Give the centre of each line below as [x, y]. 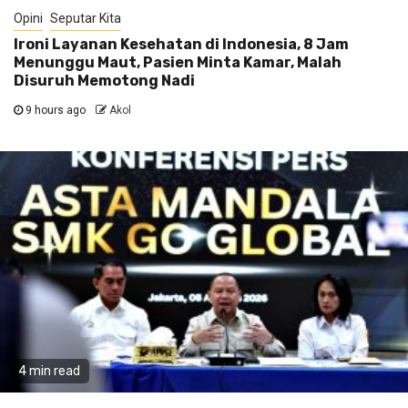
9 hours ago [56, 111]
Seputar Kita [86, 19]
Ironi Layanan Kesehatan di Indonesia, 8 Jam [181, 45]
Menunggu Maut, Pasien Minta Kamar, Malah [178, 63]
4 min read [49, 372]
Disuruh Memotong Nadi [104, 81]
